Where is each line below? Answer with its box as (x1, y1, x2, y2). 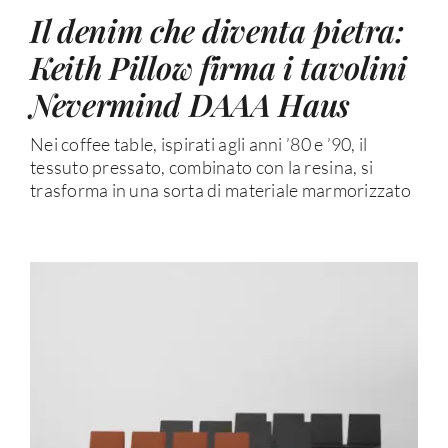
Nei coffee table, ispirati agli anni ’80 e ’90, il (29, 132, 368, 155)
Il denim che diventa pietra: (29, 8, 404, 51)
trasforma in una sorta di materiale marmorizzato (29, 178, 411, 201)
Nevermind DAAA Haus (29, 82, 351, 125)
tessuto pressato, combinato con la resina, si (29, 155, 374, 178)
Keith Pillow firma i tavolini (29, 45, 407, 88)
